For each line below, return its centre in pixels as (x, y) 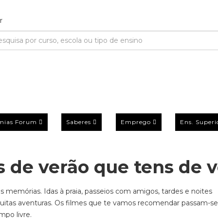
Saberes (79, 122)
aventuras (34, 203)
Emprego (136, 122)
